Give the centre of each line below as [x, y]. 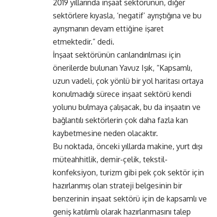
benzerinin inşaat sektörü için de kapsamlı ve [130, 199]
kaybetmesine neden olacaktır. [105, 133]
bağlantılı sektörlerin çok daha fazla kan [120, 120]
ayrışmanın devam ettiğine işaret [108, 29]
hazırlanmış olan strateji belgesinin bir [117, 186]
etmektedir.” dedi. [84, 42]
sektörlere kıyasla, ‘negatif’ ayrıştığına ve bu [127, 16]
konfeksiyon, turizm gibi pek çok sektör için [128, 173]
